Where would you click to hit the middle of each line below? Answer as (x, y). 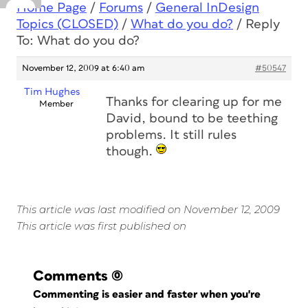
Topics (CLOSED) (67, 24)
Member (56, 104)
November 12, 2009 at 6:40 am (83, 68)
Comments (70, 276)
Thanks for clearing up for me (194, 102)
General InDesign (207, 8)
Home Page (52, 8)
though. (131, 152)
